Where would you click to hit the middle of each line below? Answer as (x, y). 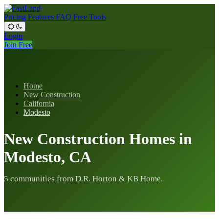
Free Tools (90, 17)
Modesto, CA (48, 157)
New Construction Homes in (98, 139)
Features (42, 17)
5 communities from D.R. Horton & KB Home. (83, 179)
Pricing (16, 17)
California (39, 103)
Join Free (18, 45)
